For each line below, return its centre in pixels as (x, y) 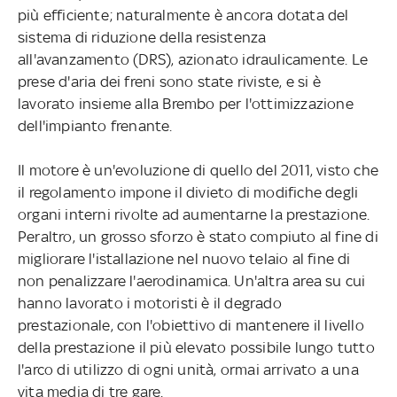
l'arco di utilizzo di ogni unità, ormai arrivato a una (188, 369)
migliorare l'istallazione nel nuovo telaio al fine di (184, 258)
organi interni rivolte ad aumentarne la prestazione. (194, 214)
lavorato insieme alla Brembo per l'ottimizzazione (185, 103)
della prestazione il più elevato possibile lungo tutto (196, 347)
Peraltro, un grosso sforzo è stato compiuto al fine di (198, 236)
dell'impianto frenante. (95, 125)
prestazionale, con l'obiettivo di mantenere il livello (191, 325)
